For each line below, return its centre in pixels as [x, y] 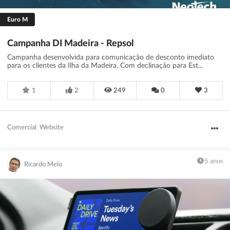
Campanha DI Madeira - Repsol [71, 44]
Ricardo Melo [43, 164]
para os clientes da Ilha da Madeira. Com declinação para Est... [105, 66]
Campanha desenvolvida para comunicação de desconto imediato [111, 58]
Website [52, 127]
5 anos [214, 161]
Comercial [22, 127]
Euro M [17, 19]
